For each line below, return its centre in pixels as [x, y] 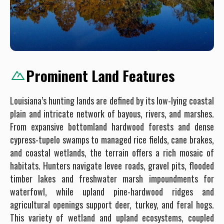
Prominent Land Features [100, 75]
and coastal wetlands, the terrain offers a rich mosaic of [112, 152]
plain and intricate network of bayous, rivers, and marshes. [112, 113]
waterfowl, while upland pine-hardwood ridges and [112, 191]
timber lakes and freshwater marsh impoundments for [112, 178]
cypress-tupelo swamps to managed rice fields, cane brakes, [112, 139]
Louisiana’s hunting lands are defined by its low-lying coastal [112, 100]
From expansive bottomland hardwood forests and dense [112, 126]
